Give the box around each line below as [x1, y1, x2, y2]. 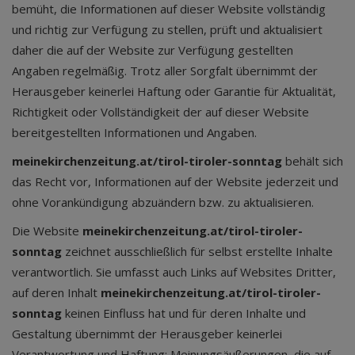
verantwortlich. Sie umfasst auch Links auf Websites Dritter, [12, 264, 336, 280]
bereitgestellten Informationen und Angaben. [12, 124, 257, 140]
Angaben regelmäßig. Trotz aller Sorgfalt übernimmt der [12, 63, 318, 78]
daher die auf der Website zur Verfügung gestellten [12, 42, 293, 58]
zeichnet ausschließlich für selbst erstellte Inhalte [62, 243, 333, 259]
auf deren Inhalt [12, 284, 101, 300]
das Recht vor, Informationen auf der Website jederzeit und [12, 174, 338, 189]
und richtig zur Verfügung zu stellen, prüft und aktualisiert [12, 21, 323, 37]
